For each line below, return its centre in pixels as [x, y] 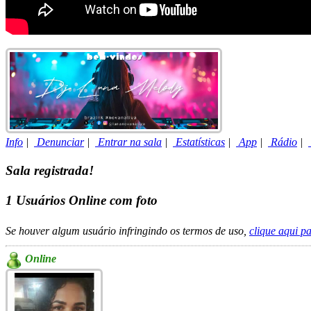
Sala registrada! [50, 170]
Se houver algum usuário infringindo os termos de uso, [127, 230]
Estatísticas [199, 142]
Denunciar [59, 142]
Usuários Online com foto [85, 201]
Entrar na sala [128, 142]
